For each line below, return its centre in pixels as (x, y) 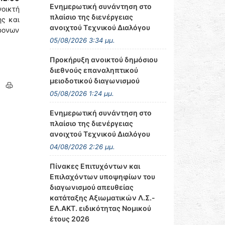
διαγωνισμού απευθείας (91, 187)
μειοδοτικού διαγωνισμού (94, 81)
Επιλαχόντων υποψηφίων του (102, 177)
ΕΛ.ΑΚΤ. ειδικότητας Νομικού (100, 208)
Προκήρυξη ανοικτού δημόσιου (103, 60)
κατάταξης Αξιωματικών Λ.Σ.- (102, 198)
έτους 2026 (69, 219)
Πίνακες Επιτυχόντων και (95, 166)
